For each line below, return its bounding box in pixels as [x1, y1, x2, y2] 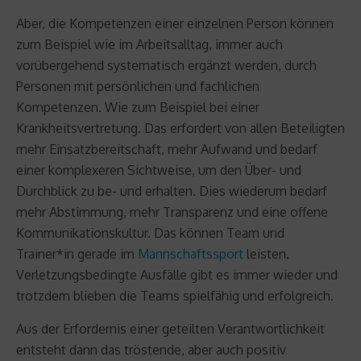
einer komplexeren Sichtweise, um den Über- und [16, 161, 301, 178]
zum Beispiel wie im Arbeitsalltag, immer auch [16, 35, 283, 52]
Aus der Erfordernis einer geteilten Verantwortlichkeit [16, 320, 325, 337]
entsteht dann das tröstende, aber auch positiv [16, 341, 286, 358]
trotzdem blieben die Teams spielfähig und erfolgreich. [16, 287, 334, 304]
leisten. [243, 245, 289, 262]
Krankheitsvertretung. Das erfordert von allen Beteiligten [16, 119, 345, 136]
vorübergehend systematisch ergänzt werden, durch [16, 56, 317, 73]
